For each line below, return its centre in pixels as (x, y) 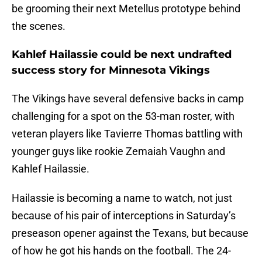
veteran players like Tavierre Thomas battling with (127, 134)
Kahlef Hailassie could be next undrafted (122, 55)
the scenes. (39, 26)
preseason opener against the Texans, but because (130, 233)
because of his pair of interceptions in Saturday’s (124, 216)
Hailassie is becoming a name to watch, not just (122, 198)
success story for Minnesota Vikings (111, 70)
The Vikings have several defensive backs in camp (128, 99)
